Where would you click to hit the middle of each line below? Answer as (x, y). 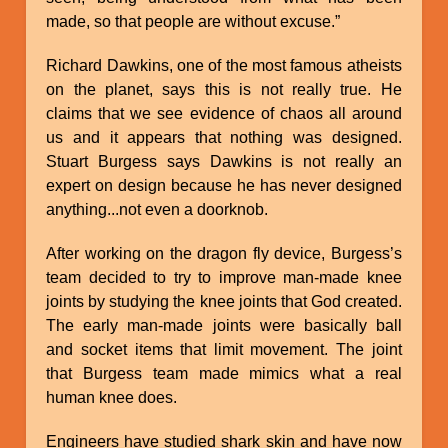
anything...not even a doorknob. (157, 209)
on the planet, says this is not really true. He (224, 89)
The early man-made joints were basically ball (224, 325)
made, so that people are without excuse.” (193, 21)
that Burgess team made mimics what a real (224, 373)
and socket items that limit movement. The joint (224, 349)
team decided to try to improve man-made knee (224, 277)
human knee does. (112, 397)
